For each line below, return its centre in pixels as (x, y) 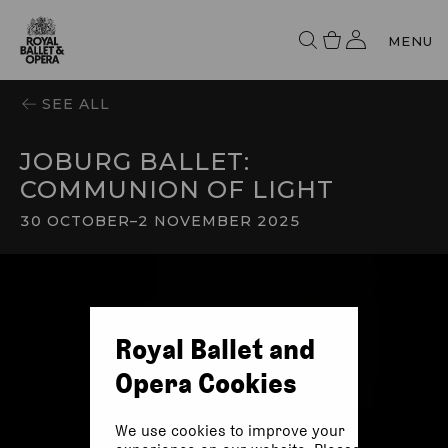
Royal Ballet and (214, 349)
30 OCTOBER (75, 221)
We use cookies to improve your (229, 430)
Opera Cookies (205, 383)
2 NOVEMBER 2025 (219, 221)
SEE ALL (76, 104)
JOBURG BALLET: (135, 161)
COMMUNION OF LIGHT (177, 189)
